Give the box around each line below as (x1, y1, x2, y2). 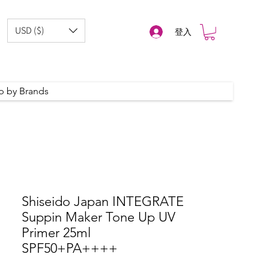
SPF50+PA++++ (22, 240, 118, 256)
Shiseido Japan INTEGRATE (22, 193, 184, 210)
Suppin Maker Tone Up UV (22, 209, 175, 225)
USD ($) (15, 24, 44, 37)
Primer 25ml (22, 225, 91, 241)
